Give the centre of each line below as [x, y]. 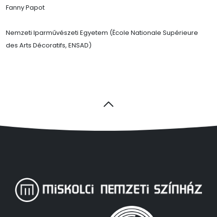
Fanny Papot [25, 8]
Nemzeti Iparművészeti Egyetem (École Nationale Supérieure [102, 33]
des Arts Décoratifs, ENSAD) [49, 46]
